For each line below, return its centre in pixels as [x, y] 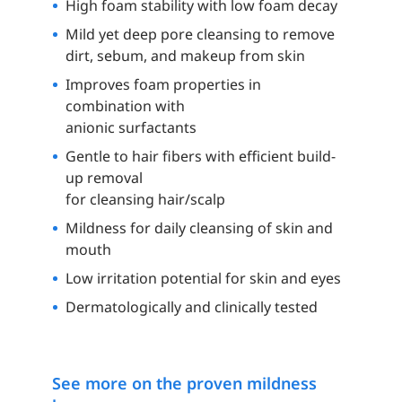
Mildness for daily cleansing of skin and [199, 228]
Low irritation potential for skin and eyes [203, 279]
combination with [125, 106]
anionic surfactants [131, 128]
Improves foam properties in [163, 85]
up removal [104, 178]
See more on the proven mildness [184, 384]
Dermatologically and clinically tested [191, 307]
